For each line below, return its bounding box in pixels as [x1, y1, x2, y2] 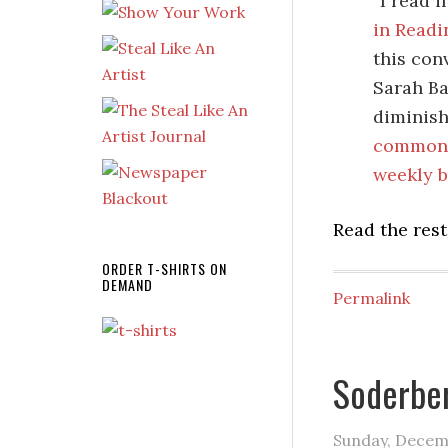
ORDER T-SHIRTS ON [102, 258, 227, 279]
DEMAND [102, 274, 153, 295]
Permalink [333, 288, 410, 308]
